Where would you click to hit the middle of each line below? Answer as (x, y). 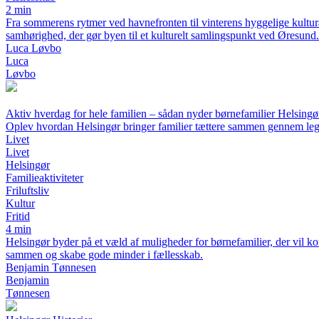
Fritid (18, 216)
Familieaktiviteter (45, 178)
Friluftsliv (27, 190)
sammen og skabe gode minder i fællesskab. (104, 255)
